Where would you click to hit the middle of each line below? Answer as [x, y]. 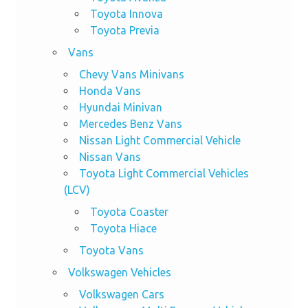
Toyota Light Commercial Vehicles [164, 173]
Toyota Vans [111, 250]
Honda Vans [110, 90]
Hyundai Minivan [120, 107]
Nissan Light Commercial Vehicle [159, 140]
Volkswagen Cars [121, 294]
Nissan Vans [110, 156]
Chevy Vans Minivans [131, 74]
